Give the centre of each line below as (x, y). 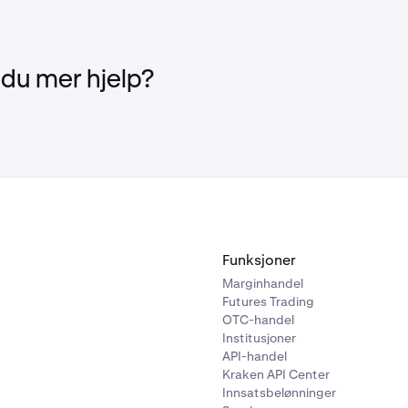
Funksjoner (259, 260)
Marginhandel (263, 284)
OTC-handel (258, 320)
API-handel (255, 357)
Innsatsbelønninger (279, 393)
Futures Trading (268, 302)
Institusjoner (259, 338)
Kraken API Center (276, 375)
